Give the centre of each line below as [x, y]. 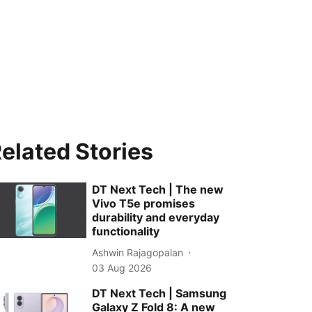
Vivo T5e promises [144, 203]
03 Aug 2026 [122, 268]
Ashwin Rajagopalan [138, 252]
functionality [126, 231]
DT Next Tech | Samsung [159, 293]
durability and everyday [156, 217]
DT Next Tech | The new [158, 189]
